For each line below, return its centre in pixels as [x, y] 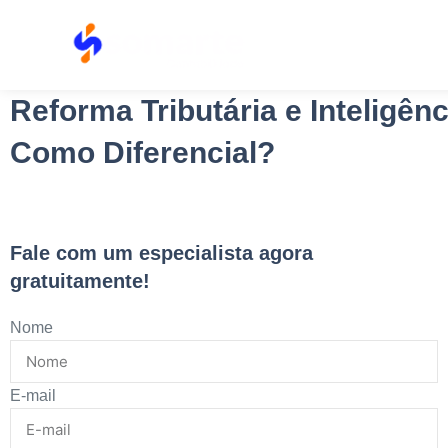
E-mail [33, 395]
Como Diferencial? [142, 152]
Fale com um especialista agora [161, 253]
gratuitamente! [80, 281]
